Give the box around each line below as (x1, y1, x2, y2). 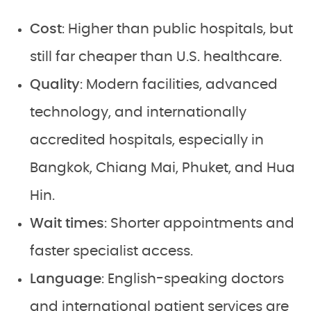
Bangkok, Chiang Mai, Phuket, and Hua (30, 161, 295, 176)
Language (30, 272, 101, 287)
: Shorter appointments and (104, 217, 294, 231)
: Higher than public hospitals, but (62, 22, 293, 37)
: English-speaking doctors (101, 272, 284, 287)
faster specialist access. (30, 244, 193, 259)
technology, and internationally (30, 106, 246, 120)
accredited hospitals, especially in (30, 133, 264, 148)
